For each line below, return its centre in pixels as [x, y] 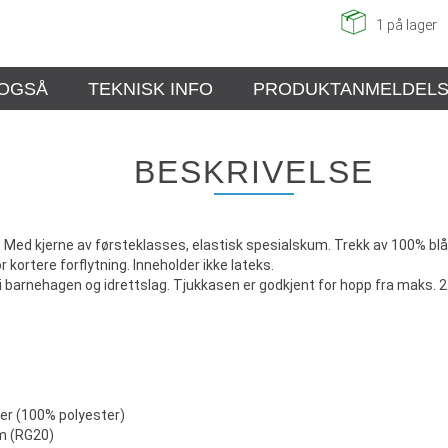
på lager [410, 25]
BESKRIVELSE [254, 172]
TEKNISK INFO [150, 89]
